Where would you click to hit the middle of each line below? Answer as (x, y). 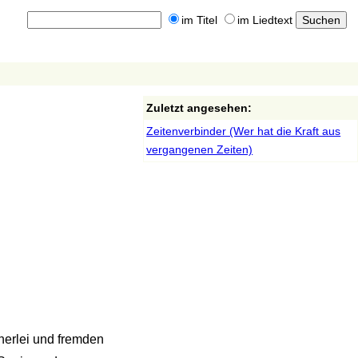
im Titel (199, 20)
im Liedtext (265, 20)
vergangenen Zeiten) (200, 149)
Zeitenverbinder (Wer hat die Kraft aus (244, 131)
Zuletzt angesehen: (199, 108)
